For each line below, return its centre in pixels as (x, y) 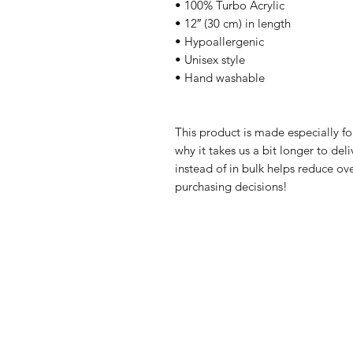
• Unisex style (210, 59)
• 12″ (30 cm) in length (233, 23)
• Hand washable (220, 77)
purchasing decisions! (231, 186)
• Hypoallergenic (221, 41)
